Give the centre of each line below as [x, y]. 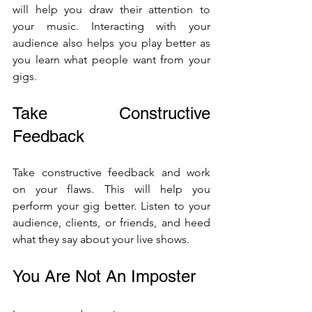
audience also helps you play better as [111, 43]
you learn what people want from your [111, 60]
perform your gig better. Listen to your [111, 206]
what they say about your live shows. [102, 239]
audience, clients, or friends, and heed [111, 223]
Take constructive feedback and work [111, 172]
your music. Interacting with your [111, 26]
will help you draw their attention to [111, 9]
